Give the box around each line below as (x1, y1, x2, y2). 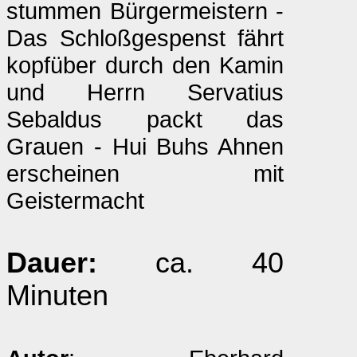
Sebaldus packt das (6, 106, 284, 132)
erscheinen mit (6, 160, 284, 186)
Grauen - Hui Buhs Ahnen (6, 133, 284, 159)
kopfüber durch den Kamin (6, 52, 284, 78)
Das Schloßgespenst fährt (6, 25, 284, 51)
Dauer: (6, 247, 97, 279)
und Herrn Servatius (6, 79, 284, 105)
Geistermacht (6, 187, 144, 214)
